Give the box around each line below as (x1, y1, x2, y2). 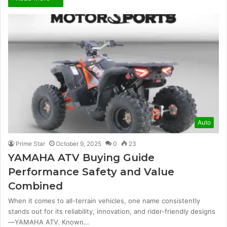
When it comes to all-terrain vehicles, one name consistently (8, 197, 200, 205)
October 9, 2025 (56, 140, 101, 147)
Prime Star (16, 140, 45, 147)
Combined (8, 180, 63, 192)
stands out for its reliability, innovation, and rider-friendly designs (8, 207, 215, 215)
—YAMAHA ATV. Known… (8, 218, 89, 226)
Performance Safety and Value (8, 166, 174, 178)
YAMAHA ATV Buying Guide (8, 152, 155, 164)
